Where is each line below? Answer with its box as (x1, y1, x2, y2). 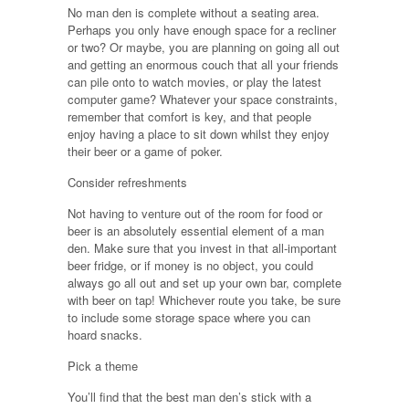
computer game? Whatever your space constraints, (68, 89, 338, 108)
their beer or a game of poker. (68, 142, 223, 160)
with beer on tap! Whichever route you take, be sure (68, 290, 341, 309)
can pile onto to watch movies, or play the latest (68, 72, 321, 90)
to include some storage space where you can (68, 308, 310, 326)
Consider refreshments (68, 173, 187, 191)
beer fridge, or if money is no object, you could (68, 256, 313, 274)
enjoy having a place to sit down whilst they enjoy (68, 124, 330, 142)
